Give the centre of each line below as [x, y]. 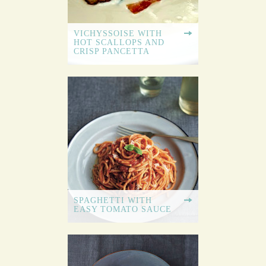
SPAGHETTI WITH [113, 201]
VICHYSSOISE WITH [118, 34]
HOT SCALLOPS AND [119, 43]
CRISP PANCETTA [112, 52]
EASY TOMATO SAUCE [123, 210]
